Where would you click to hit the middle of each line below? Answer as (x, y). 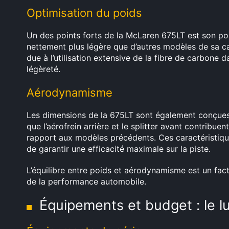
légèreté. (43, 69)
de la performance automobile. (86, 181)
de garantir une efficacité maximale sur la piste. (119, 149)
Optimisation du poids (84, 13)
